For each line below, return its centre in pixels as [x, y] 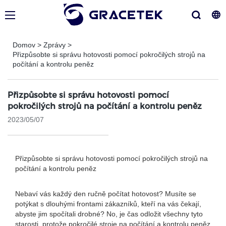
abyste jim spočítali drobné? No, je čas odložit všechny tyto [109, 214]
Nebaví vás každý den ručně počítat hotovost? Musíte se [106, 194]
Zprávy [54, 45]
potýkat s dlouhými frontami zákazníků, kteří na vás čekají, [108, 204]
